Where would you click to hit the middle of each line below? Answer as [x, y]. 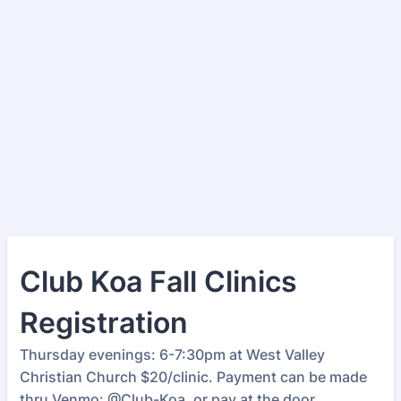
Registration [104, 323]
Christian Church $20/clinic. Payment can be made [193, 377]
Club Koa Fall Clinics [158, 282]
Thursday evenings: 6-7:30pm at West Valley [172, 354]
